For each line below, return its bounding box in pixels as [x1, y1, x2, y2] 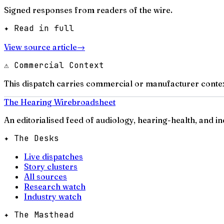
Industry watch [24, 191, 81, 202]
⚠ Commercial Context [4, 60, 104, 71]
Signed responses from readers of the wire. [4, 5, 172, 15]
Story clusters [24, 161, 77, 172]
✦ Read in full [4, 23, 74, 34]
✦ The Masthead [4, 209, 74, 220]
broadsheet [72, 97, 115, 107]
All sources [24, 171, 67, 182]
